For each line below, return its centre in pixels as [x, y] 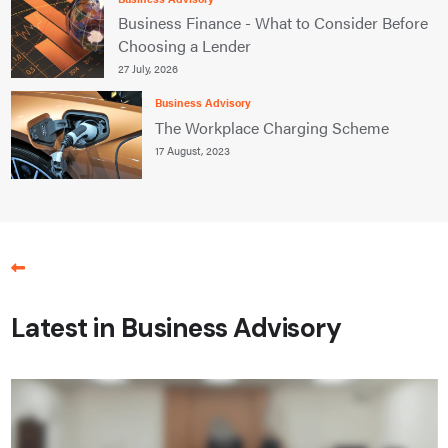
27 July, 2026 [147, 69]
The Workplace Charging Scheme [271, 127]
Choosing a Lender [184, 46]
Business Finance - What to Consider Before [272, 23]
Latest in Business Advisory [175, 327]
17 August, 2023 [192, 150]
